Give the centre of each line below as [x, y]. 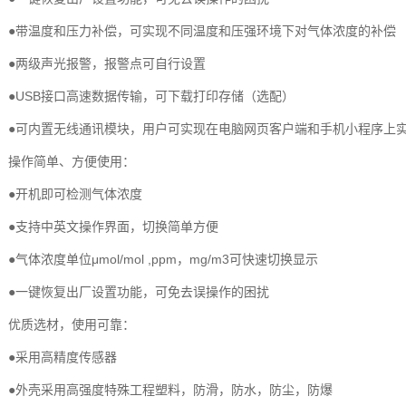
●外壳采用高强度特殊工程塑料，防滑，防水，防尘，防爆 [170, 389]
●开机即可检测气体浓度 [75, 193]
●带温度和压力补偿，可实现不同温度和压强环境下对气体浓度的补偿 [202, 30]
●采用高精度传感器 [62, 357]
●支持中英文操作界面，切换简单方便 [113, 226]
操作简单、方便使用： [71, 161]
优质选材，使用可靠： [71, 324]
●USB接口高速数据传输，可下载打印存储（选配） [151, 96]
